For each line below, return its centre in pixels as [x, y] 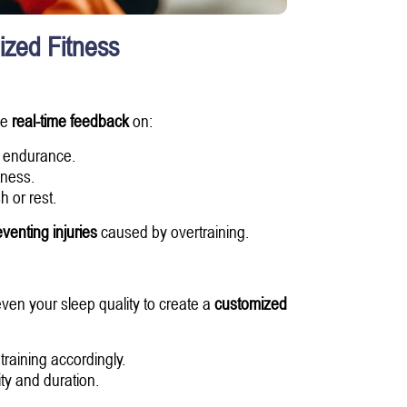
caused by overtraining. [173, 231]
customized [251, 303]
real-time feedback [70, 120]
